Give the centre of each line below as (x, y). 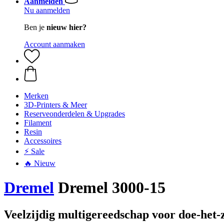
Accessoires (43, 141)
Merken (36, 96)
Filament (38, 123)
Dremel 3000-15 (110, 188)
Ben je (35, 27)
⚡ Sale (34, 151)
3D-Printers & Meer (55, 105)
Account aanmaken (54, 44)
